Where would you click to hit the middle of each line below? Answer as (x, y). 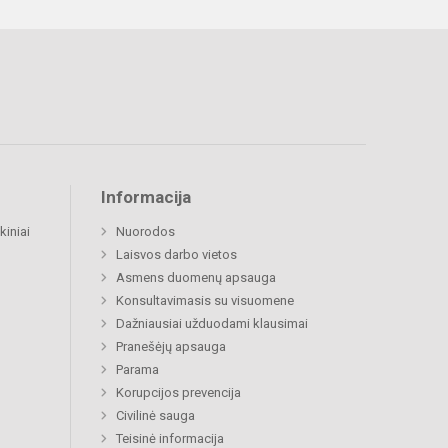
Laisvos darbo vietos (176, 255)
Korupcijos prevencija (178, 393)
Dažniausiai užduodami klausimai (212, 324)
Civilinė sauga (155, 416)
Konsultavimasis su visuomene (205, 301)
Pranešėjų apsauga (171, 347)
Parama (137, 370)
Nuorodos (145, 232)
